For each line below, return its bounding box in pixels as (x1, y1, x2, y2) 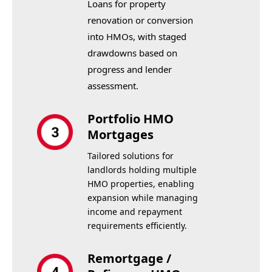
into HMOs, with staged (87, 30, 186, 42)
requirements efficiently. (87, 220, 187, 231)
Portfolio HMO (87, 110, 174, 127)
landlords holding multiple (87, 164, 197, 175)
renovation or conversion (87, 14, 193, 26)
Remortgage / (87, 250, 171, 267)
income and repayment (87, 206, 182, 217)
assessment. (87, 80, 138, 92)
